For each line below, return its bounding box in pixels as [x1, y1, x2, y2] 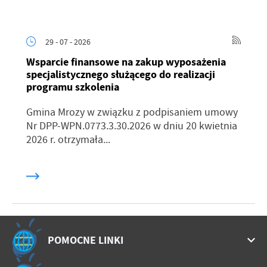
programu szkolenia [26, 80, 119, 95]
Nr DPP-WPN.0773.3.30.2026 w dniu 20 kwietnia [26, 119, 237, 133]
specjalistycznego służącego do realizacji [26, 67, 215, 82]
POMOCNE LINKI [48, 232, 123, 247]
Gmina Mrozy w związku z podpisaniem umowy [26, 105, 238, 120]
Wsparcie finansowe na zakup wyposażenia [26, 55, 226, 70]
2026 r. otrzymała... [26, 133, 110, 147]
